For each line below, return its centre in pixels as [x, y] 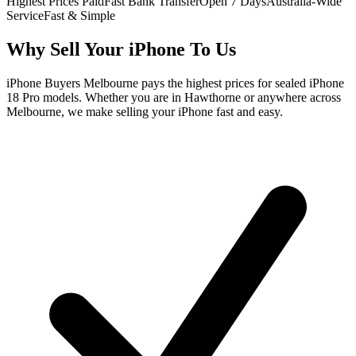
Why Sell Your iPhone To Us [121, 49]
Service [25, 15]
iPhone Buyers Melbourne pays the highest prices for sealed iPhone [175, 83]
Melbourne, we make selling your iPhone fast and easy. [145, 111]
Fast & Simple [79, 15]
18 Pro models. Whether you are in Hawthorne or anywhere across [174, 97]
